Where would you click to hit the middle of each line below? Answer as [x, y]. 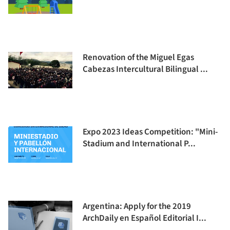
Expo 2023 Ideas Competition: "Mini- [150, 132]
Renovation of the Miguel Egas [138, 57]
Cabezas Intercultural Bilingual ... [145, 69]
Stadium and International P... [139, 144]
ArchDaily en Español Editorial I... [145, 218]
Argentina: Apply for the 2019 [137, 206]
